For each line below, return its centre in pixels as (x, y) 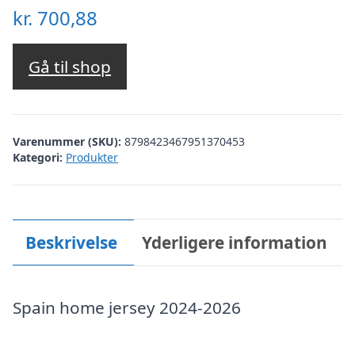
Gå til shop (70, 67)
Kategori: (38, 157)
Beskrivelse (71, 242)
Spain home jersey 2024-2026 (127, 307)
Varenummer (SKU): (69, 141)
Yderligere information (235, 242)
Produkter (92, 157)
